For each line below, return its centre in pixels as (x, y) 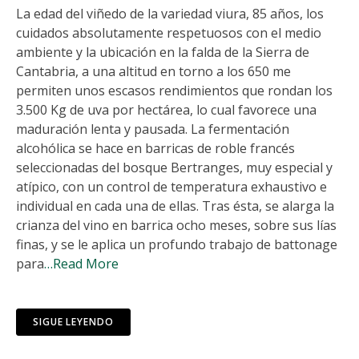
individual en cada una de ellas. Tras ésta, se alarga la (175, 206)
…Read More (81, 263)
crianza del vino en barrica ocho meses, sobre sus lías (176, 225)
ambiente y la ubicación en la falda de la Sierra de (163, 52)
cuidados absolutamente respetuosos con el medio (169, 32)
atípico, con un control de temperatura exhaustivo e (171, 186)
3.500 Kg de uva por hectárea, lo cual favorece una (166, 109)
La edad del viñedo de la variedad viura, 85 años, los (170, 13)
